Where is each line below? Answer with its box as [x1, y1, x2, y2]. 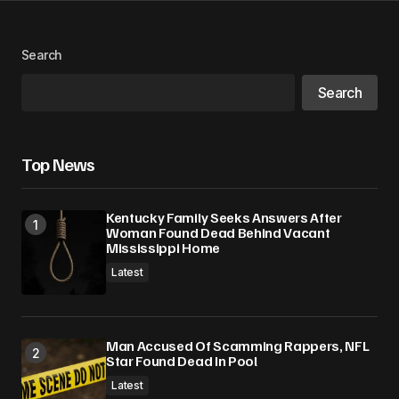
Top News [21, 152, 95, 175]
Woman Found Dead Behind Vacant [106, 224, 330, 241]
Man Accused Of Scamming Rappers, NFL [106, 337, 370, 354]
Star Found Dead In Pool [106, 352, 257, 370]
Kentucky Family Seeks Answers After [106, 208, 342, 226]
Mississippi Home [106, 239, 220, 256]
